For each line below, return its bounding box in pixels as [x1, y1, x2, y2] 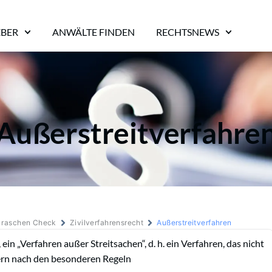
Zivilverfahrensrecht [69, 217, 144, 227]
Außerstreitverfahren [157, 217, 232, 227]
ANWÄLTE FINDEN [52, 26, 135, 38]
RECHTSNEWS [156, 26, 219, 38]
